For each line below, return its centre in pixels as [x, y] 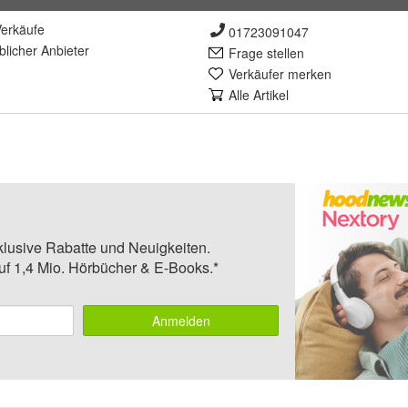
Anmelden [181, 321]
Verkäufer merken [280, 74]
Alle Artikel [259, 95]
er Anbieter [57, 50]
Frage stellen [266, 53]
